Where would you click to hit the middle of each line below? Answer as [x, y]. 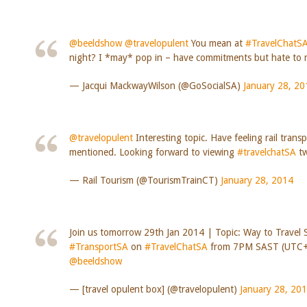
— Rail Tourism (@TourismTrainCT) [145, 180]
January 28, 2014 [257, 180]
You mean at [217, 43]
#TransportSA [98, 246]
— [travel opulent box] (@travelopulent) [154, 289]
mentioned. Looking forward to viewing [153, 152]
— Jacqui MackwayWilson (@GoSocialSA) [156, 86]
